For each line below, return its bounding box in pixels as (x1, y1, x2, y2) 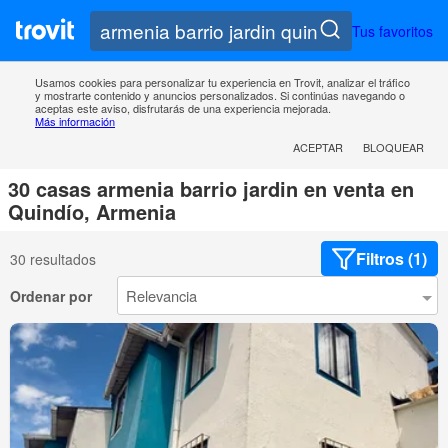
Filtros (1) (356, 247, 427, 271)
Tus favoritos (352, 20, 433, 41)
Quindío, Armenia (8, 197, 176, 227)
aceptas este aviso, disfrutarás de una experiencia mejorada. (35, 100, 331, 117)
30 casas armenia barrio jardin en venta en (8, 174, 414, 204)
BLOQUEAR (363, 139, 424, 156)
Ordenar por (10, 285, 92, 306)
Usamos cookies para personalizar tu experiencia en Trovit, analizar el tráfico (35, 74, 410, 91)
